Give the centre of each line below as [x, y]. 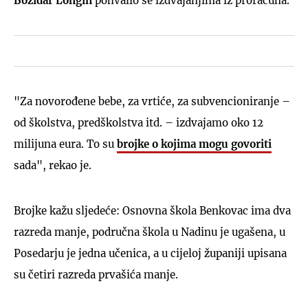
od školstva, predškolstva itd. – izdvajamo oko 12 [139, 122]
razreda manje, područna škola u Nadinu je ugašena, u [150, 232]
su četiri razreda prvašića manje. [96, 274]
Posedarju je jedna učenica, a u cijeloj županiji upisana [150, 253]
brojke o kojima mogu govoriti [194, 144]
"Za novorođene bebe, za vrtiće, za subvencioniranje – [152, 101]
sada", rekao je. [53, 165]
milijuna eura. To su [65, 144]
